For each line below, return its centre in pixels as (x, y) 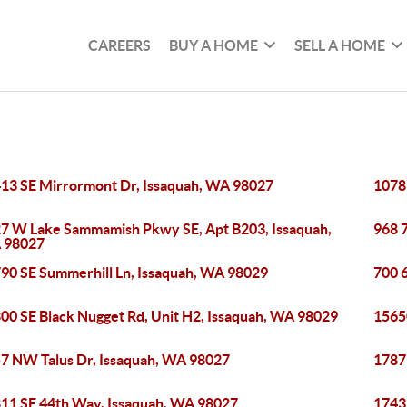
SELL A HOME (340, 45)
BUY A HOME (214, 45)
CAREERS (120, 45)
